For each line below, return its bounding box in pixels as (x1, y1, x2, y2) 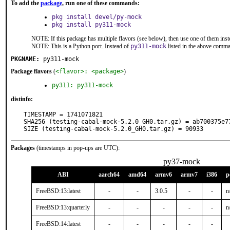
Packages (11, 144, 35, 151)
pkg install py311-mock (52, 21, 131, 28)
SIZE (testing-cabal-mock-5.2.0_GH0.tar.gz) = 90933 (24, 125, 203, 132)
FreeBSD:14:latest (36, 220, 81, 227)
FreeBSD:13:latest (36, 187, 81, 195)
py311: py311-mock (52, 82, 113, 89)
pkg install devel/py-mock (52, 13, 142, 21)
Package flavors (11, 68, 52, 75)
